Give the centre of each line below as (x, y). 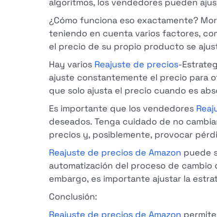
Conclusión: (73, 196)
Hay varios (71, 64)
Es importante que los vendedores (122, 108)
